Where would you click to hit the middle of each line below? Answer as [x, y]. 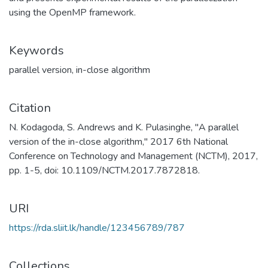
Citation [30, 108]
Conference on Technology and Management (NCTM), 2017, [133, 156]
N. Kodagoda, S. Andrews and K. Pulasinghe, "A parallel [124, 127]
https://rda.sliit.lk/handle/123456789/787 [97, 228]
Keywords [36, 51]
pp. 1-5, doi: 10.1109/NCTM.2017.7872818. [104, 170]
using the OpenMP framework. [72, 13]
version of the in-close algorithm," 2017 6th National [118, 142]
